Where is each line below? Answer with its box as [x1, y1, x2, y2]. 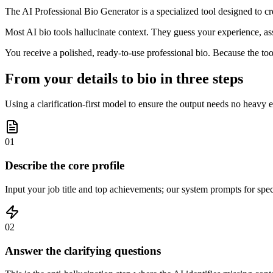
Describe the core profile [5, 159, 124, 172]
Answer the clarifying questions [5, 244, 161, 257]
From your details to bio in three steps [5, 70, 243, 87]
